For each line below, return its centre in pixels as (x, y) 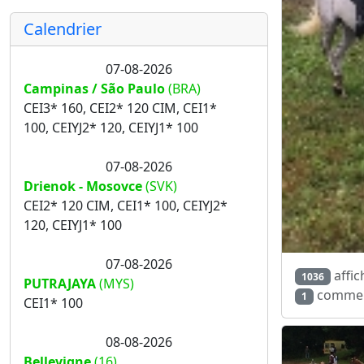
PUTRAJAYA (60, 284)
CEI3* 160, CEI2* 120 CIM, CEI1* (120, 108)
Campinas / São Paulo (94, 89)
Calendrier (63, 29)
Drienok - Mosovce (83, 186)
